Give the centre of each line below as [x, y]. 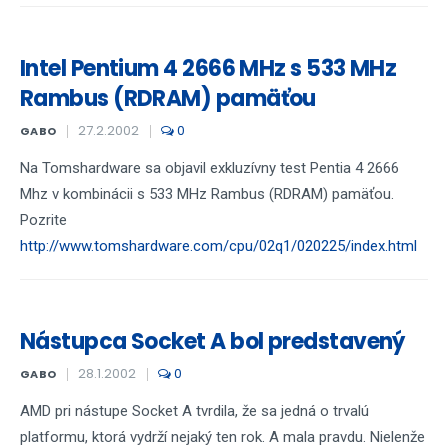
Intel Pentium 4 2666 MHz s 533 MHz [208, 68]
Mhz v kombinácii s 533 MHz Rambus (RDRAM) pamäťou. [207, 194]
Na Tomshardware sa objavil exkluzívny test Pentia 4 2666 [209, 168]
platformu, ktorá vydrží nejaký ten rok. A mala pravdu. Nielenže [222, 437]
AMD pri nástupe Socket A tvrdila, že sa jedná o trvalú [194, 411]
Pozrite [43, 220]
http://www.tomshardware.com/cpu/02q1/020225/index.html [218, 246]
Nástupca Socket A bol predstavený [212, 341]
